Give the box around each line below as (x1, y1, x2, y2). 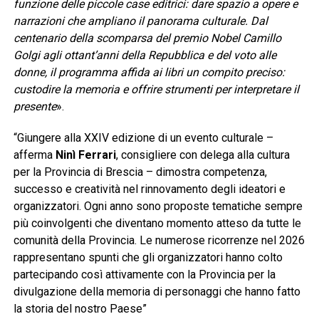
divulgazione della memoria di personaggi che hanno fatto (13, 285, 300, 299)
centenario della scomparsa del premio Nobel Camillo (13, 31, 281, 46)
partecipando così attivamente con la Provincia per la (13, 268, 276, 282)
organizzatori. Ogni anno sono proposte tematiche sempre (13, 199, 303, 214)
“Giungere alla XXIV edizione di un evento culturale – (13, 131, 273, 145)
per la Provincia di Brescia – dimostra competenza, (13, 165, 267, 179)
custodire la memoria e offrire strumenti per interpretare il (13, 83, 299, 97)
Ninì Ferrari (55, 148, 116, 162)
